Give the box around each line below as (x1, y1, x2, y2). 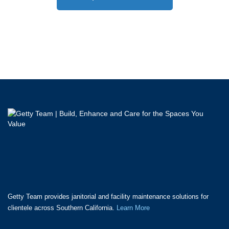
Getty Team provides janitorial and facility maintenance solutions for (8, 193, 209, 200)
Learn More (117, 204, 150, 212)
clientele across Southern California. (8, 204, 117, 212)
